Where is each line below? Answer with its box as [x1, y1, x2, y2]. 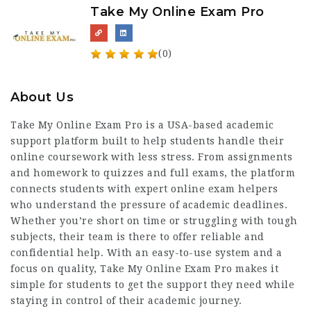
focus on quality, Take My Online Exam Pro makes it [10, 263, 278, 274]
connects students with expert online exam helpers [10, 183, 278, 194]
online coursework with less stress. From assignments [10, 151, 292, 162]
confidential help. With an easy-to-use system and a [10, 247, 283, 258]
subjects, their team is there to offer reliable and [10, 231, 264, 242]
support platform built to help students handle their [10, 135, 284, 146]
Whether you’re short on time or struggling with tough [10, 215, 298, 226]
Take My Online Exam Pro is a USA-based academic [10, 119, 274, 131]
